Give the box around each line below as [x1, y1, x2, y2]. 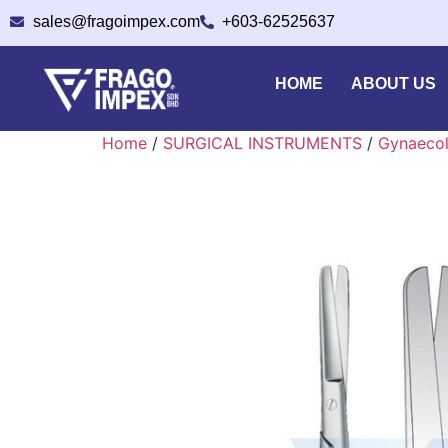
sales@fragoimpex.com [32, 13, 200, 30]
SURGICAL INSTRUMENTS [163, 133, 362, 154]
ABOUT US [351, 75, 437, 92]
